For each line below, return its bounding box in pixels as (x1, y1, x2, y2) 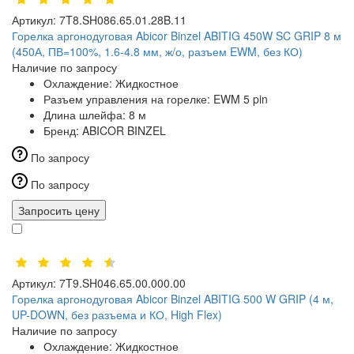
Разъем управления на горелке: (43, 91, 213, 107)
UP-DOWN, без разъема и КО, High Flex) (12, 307, 222, 323)
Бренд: (43, 122, 82, 139)
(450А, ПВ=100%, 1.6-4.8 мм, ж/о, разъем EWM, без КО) (12, 43, 303, 60)
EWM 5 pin (213, 91, 268, 107)
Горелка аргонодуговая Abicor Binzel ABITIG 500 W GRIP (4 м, (12, 291, 333, 307)
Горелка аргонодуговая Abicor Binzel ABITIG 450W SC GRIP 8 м (12, 28, 341, 44)
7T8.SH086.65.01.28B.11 (59, 12, 186, 28)
